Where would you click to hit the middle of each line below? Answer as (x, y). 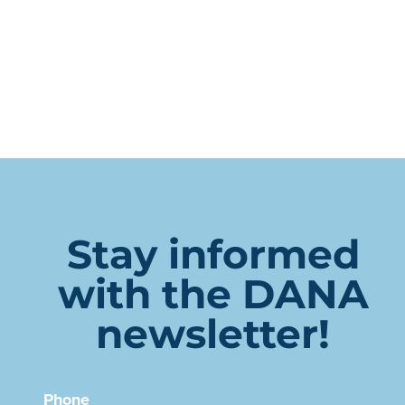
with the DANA (213, 294)
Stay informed (213, 254)
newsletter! (213, 334)
